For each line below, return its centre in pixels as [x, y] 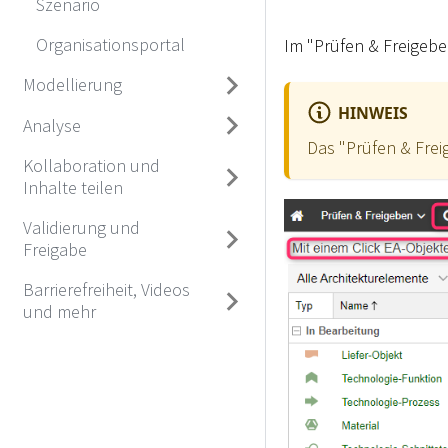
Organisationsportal [110, 44]
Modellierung [72, 84]
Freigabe [54, 249]
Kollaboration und [91, 165]
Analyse [51, 125]
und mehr [59, 311]
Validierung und [81, 227]
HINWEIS [373, 112]
